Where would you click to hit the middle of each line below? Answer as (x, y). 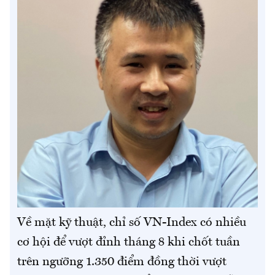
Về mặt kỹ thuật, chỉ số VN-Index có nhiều (132, 223)
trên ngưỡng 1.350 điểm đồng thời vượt (122, 262)
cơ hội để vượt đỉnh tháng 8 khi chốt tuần (129, 242)
